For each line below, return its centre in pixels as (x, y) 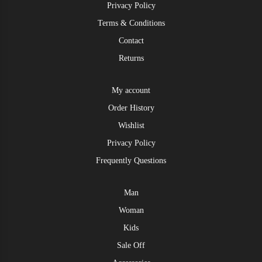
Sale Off (131, 245)
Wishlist (131, 125)
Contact (131, 40)
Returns (131, 58)
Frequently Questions (131, 160)
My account (131, 90)
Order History (131, 108)
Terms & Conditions (131, 23)
